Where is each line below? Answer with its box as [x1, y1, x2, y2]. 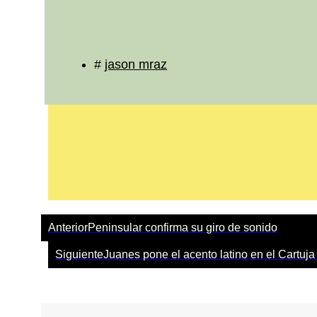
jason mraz [105, 57, 167, 71]
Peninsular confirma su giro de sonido [88, 221, 277, 234]
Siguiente [55, 248, 103, 260]
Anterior [48, 221, 88, 234]
